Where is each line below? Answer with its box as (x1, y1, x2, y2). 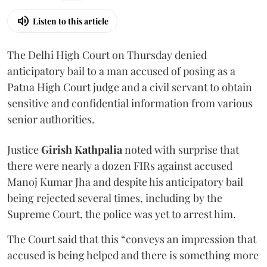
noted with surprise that (122, 142, 239, 157)
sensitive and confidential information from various (7, 96, 253, 111)
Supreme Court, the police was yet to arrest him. (7, 207, 238, 222)
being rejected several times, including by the (7, 191, 222, 206)
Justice (7, 142, 41, 157)
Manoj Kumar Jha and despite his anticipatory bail (7, 175, 243, 190)
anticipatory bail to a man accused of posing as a (7, 64, 235, 79)
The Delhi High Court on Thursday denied (7, 48, 207, 63)
